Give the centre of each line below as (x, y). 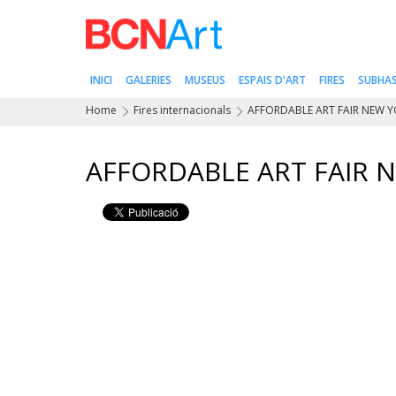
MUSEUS (205, 80)
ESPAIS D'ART (272, 80)
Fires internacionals (182, 110)
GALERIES (148, 80)
